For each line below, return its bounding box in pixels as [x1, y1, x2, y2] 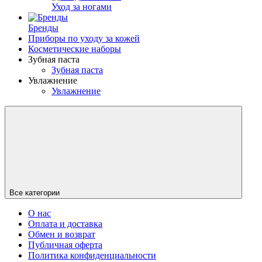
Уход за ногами [51, 1, 112, 12]
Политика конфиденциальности [28, 250, 156, 260]
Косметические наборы [28, 43, 121, 54]
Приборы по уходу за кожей [28, 33, 140, 43]
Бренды [28, 22, 58, 33]
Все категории [9, 188, 60, 197]
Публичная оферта [28, 239, 102, 250]
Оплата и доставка [28, 218, 102, 229]
